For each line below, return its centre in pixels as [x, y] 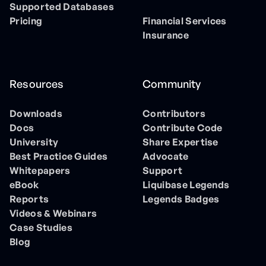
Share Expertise [180, 142]
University [34, 142]
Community [172, 84]
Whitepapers [40, 171]
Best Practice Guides [59, 156]
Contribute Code [183, 128]
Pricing [26, 21]
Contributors [174, 114]
